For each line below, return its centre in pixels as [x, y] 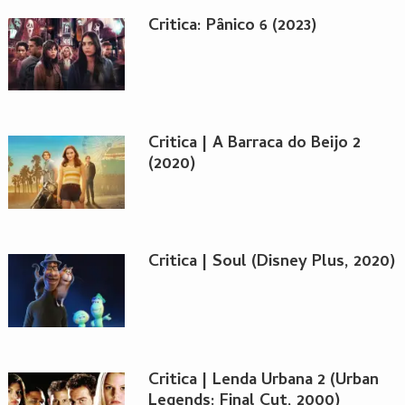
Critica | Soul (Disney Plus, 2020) [271, 262]
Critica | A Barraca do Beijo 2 [254, 145]
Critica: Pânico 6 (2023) [232, 26]
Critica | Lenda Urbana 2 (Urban [263, 381]
